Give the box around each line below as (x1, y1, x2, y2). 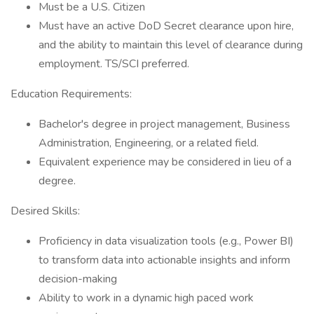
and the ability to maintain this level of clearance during (39, 37, 303, 53)
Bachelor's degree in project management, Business (39, 116, 290, 132)
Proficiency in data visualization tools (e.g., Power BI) (39, 233, 294, 249)
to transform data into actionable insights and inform (39, 252, 290, 268)
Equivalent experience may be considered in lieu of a (39, 154, 292, 170)
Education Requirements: (11, 86, 132, 102)
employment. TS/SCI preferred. (39, 56, 189, 71)
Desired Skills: (11, 203, 80, 219)
